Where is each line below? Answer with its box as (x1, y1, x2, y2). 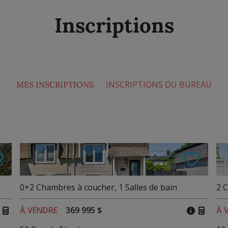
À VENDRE (20, 205, 58, 216)
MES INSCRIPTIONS (16, 79, 94, 90)
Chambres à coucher (34, 181, 115, 193)
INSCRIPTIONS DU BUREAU (106, 79, 212, 91)
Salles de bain (123, 181, 178, 193)
